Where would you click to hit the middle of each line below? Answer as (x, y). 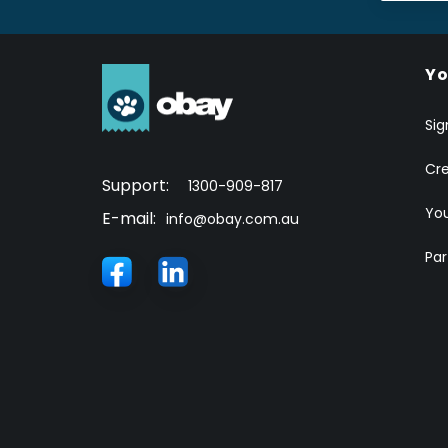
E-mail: (129, 218)
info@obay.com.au (232, 218)
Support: (137, 185)
